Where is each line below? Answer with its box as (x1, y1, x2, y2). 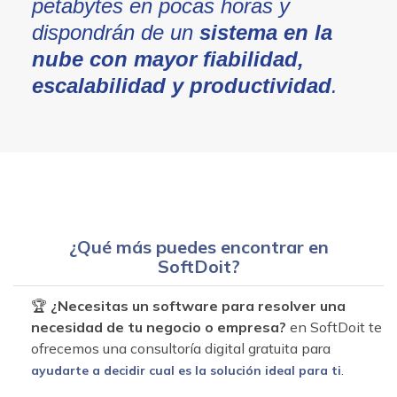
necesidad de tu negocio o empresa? (31, 318, 286, 336)
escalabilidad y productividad (31, 74, 331, 97)
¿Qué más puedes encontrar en (68, 236, 329, 258)
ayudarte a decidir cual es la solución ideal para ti (31, 362, 341, 378)
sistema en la (198, 20, 332, 44)
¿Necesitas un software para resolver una (51, 297, 346, 315)
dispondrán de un (31, 20, 199, 44)
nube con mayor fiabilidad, (31, 47, 304, 71)
